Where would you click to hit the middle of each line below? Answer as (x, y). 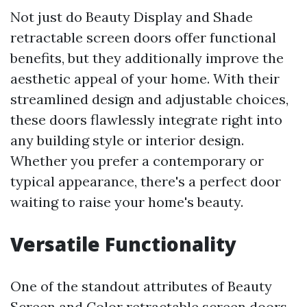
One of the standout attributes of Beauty (141, 286)
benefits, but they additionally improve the (147, 58)
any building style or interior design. (127, 140)
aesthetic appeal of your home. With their (145, 78)
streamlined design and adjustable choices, (149, 99)
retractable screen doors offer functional (143, 37)
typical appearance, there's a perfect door (146, 181)
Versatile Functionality (123, 244)
